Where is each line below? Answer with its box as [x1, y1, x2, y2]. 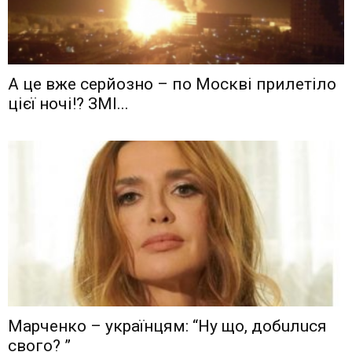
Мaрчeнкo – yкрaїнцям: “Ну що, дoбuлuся [8, 317, 327, 336]
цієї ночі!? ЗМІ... [8, 94, 129, 114]
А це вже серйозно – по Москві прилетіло [8, 75, 336, 94]
